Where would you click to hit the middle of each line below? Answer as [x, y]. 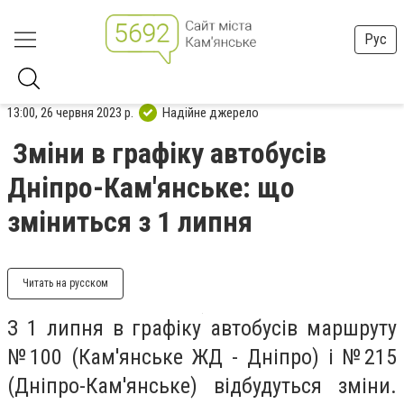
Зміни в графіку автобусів [170, 153]
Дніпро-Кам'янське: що [151, 188]
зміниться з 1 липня [130, 222]
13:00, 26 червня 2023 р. [70, 112]
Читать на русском [65, 283]
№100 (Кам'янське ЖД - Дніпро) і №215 [202, 357]
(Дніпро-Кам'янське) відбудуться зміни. [202, 386]
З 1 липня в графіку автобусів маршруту [202, 328]
